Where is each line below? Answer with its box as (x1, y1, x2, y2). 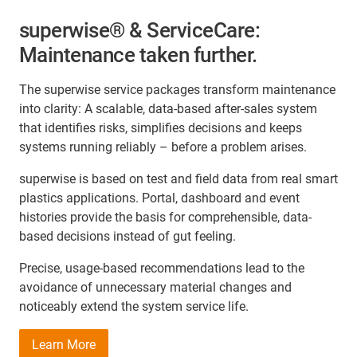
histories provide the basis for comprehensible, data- (19, 209, 312, 225)
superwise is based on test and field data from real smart (19, 171, 338, 186)
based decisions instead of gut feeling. (19, 228, 236, 244)
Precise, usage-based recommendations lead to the (19, 260, 304, 276)
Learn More (32, 336, 96, 352)
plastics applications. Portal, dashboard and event (19, 190, 300, 206)
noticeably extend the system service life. (19, 298, 249, 314)
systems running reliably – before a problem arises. (19, 139, 307, 155)
